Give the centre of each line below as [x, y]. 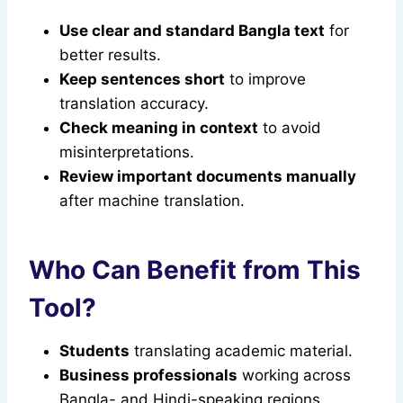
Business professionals [148, 376]
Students [94, 351]
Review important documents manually [208, 177]
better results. [110, 55]
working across [294, 376]
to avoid [290, 128]
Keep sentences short [142, 80]
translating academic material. [241, 351]
